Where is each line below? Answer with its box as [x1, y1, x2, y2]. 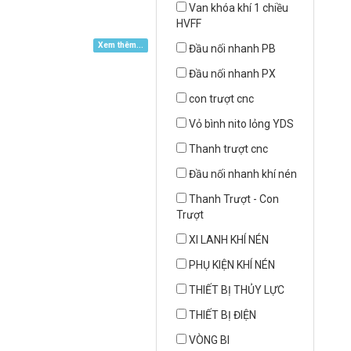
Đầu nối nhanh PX [189, 67, 277, 81]
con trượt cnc [189, 92, 255, 106]
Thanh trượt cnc [189, 143, 269, 156]
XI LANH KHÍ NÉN [189, 233, 270, 247]
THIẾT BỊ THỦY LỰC [189, 284, 285, 297]
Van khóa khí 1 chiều [189, 2, 289, 15]
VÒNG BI [189, 334, 230, 347]
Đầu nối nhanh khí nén [189, 168, 298, 181]
